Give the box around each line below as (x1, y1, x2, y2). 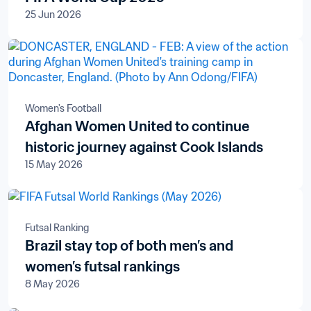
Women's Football (25, 101, 101, 115)
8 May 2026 (25, 277, 80, 290)
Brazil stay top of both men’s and (25, 236, 233, 255)
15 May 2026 (25, 158, 83, 171)
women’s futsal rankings (25, 257, 180, 276)
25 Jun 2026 (25, 8, 81, 21)
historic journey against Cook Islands (25, 137, 263, 156)
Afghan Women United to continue (25, 117, 249, 135)
